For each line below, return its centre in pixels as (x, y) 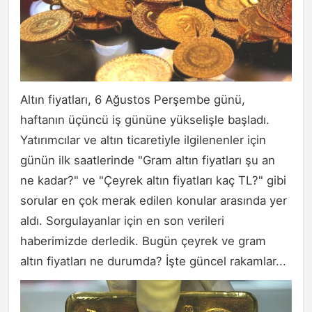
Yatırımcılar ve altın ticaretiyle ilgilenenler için (143, 140)
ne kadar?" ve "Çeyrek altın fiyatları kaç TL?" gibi (153, 181)
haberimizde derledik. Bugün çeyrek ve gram (143, 241)
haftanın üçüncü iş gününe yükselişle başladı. (145, 120)
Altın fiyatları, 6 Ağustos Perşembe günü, (133, 100)
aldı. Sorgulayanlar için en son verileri (122, 221)
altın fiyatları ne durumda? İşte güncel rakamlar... (153, 262)
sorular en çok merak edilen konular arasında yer (154, 201)
